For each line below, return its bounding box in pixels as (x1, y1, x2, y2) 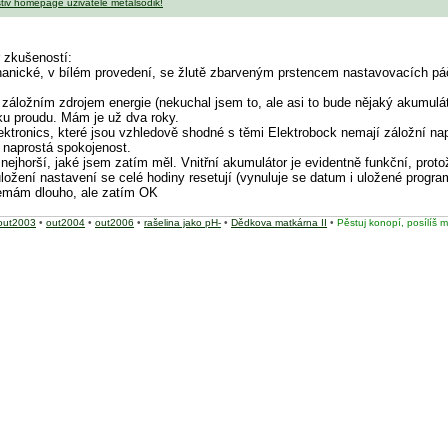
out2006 (95, 217, 134, 228)
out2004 (46, 217, 85, 228)
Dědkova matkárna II (231, 217, 327, 228)
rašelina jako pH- (144, 217, 221, 228)
